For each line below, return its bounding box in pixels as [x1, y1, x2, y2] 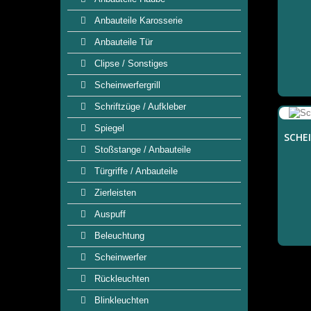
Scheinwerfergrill [92, 80, 160, 90]
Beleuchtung [92, 230, 144, 241]
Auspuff [92, 209, 126, 219]
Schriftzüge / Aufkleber [92, 101, 186, 112]
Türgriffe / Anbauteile [92, 166, 178, 176]
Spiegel [92, 123, 124, 133]
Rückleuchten [92, 274, 149, 284]
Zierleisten [92, 187, 136, 198]
